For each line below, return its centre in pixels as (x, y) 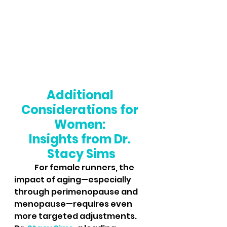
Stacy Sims (81, 154)
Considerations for (81, 110)
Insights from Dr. (81, 139)
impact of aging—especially (73, 180)
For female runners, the (24, 167)
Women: (81, 124)
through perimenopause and (77, 192)
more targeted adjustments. (76, 216)
